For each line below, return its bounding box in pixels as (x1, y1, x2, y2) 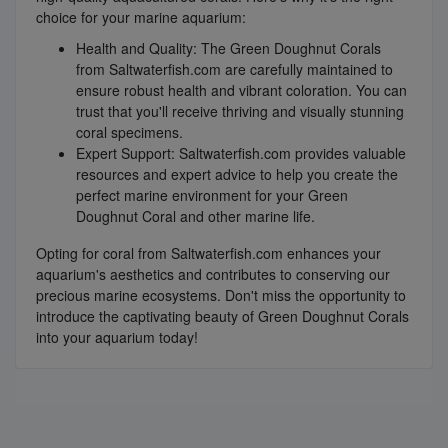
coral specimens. (76, 121, 183, 142)
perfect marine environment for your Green (76, 184, 348, 205)
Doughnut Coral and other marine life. (76, 205, 315, 226)
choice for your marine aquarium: (36, 6, 246, 27)
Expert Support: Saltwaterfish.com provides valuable (76, 142, 406, 163)
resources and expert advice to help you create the (76, 163, 398, 184)
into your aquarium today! (36, 326, 198, 347)
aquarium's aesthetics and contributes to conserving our (36, 263, 390, 284)
